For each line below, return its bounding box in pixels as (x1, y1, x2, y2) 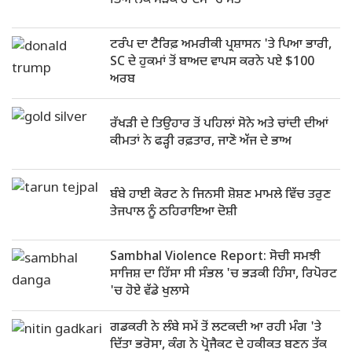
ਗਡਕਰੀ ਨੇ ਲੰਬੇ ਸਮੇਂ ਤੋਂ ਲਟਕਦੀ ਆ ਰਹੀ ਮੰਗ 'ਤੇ (110, 320, 321, 336)
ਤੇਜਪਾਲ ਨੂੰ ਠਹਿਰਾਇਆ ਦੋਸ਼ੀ (110, 204, 237, 221)
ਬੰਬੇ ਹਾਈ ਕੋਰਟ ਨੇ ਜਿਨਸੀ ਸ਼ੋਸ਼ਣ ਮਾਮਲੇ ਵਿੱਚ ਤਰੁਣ (110, 187, 331, 203)
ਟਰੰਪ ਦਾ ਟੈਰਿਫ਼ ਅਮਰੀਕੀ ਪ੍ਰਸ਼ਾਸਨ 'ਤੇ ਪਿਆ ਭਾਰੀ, (110, 37, 332, 53)
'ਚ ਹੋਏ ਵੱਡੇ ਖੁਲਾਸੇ (110, 284, 189, 300)
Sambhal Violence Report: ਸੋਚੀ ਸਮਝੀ (110, 249, 321, 266)
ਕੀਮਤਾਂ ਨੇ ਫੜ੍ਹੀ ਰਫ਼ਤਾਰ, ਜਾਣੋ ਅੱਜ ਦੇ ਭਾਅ (110, 134, 291, 150)
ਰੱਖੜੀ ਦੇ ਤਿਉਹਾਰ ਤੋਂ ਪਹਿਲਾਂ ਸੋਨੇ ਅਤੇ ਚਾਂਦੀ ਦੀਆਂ (110, 116, 328, 133)
